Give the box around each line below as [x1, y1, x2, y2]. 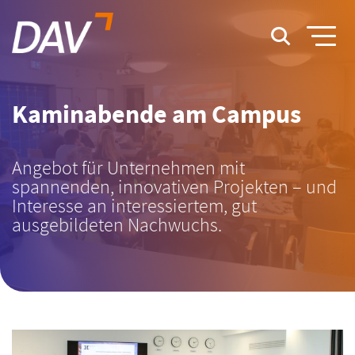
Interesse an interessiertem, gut [12, 193, 257, 218]
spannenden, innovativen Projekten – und [12, 174, 337, 199]
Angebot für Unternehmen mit [12, 155, 245, 180]
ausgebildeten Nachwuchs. [12, 212, 222, 237]
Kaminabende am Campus [12, 98, 301, 130]
